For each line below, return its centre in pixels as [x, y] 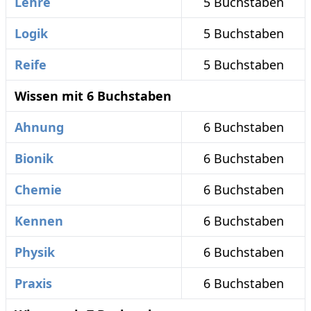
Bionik [34, 158]
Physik [35, 252]
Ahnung [39, 127]
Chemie [38, 190]
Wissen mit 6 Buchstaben [93, 96]
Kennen [39, 221]
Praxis [33, 283]
